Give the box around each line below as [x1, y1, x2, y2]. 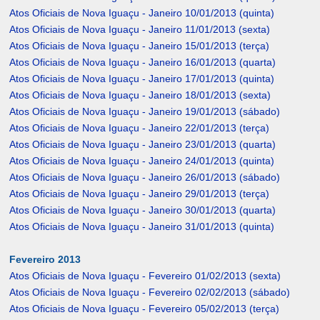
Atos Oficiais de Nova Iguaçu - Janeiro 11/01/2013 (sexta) [9, 24, 271, 36]
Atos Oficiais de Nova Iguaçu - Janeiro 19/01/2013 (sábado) [9, 106, 281, 118]
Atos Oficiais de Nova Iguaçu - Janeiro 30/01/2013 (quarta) [9, 204, 276, 216]
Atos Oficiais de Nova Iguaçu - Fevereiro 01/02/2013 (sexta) [9, 270, 281, 282]
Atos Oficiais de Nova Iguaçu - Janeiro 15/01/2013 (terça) [9, 40, 270, 52]
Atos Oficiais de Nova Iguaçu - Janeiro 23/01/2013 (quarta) [9, 139, 276, 151]
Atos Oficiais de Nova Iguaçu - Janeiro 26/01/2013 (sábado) [9, 171, 281, 184]
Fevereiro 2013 [9, 254, 81, 266]
